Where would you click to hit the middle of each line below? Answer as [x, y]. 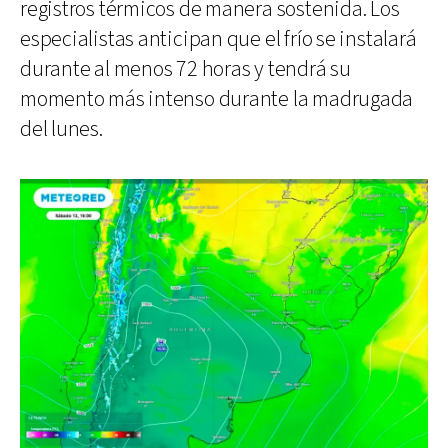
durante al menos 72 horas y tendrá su [185, 69]
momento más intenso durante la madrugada [217, 99]
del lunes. [61, 129]
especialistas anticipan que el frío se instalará [218, 39]
